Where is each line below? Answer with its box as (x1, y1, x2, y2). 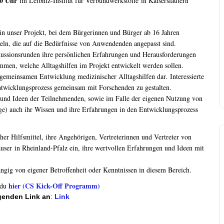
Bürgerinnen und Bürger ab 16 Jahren (73, 27, 179, 37)
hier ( (8, 180, 25, 191)
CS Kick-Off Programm (25, 180, 97, 191)
